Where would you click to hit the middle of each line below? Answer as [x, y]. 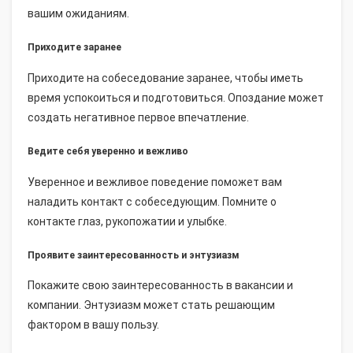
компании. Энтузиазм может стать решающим [151, 305]
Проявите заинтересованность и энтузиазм [134, 255]
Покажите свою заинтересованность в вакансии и [160, 286]
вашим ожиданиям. [78, 13]
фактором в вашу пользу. [93, 325]
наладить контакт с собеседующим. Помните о [152, 201]
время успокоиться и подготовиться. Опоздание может [176, 97]
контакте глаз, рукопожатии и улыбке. [127, 221]
